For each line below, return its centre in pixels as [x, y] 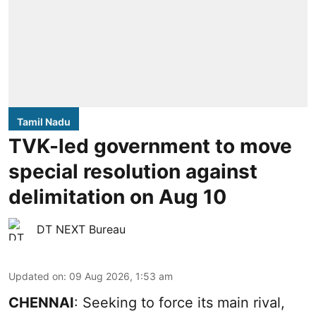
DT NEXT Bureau [81, 229]
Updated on [36, 276]
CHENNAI [41, 302]
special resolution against [133, 171]
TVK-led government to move [150, 146]
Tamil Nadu [44, 121]
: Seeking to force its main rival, [180, 302]
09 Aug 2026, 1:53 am [121, 276]
